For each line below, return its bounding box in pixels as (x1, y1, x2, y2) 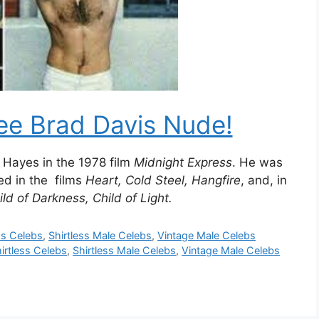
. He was (232, 155, 283, 169)
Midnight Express (134, 155, 232, 169)
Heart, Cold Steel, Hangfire (85, 172, 241, 187)
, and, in (241, 172, 287, 187)
